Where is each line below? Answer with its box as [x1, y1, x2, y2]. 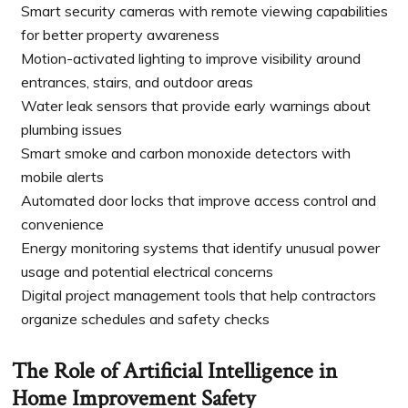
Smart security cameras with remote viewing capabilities [21, 2, 389, 21]
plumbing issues [21, 120, 123, 139]
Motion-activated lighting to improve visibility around [21, 49, 362, 68]
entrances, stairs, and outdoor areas [21, 73, 254, 92]
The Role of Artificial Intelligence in [12, 356, 338, 387]
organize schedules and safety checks [21, 310, 270, 329]
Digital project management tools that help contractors [21, 286, 377, 305]
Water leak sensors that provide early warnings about [21, 97, 372, 116]
